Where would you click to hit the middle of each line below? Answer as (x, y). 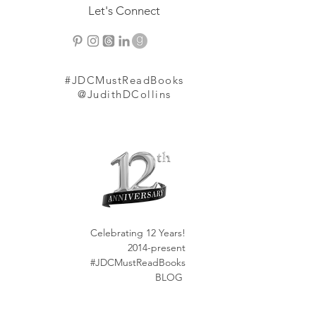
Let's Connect (124, 11)
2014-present (157, 248)
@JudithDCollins (124, 94)
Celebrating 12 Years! (138, 233)
